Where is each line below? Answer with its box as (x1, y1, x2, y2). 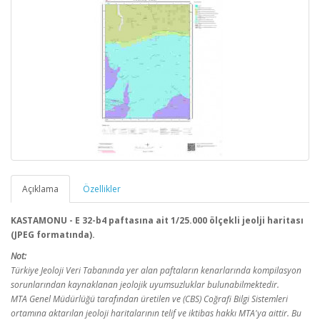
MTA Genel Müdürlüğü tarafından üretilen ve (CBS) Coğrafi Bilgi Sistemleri (11, 293, 288, 305)
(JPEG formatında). (11, 229, 95, 241)
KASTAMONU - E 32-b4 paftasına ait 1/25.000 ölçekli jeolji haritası (11, 214, 304, 226)
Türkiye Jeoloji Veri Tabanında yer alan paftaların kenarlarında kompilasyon (11, 264, 301, 276)
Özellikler (83, 183, 121, 195)
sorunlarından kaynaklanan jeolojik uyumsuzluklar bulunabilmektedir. (11, 279, 279, 291)
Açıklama (22, 183, 59, 195)
